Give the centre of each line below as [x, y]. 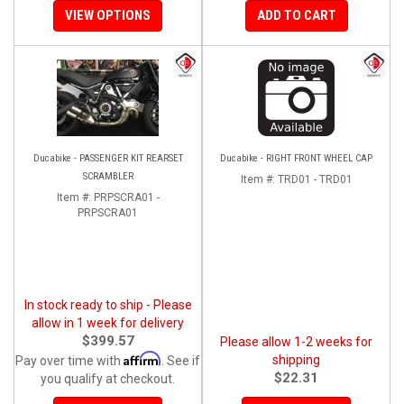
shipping [296, 359]
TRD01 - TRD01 [315, 179]
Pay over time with [69, 360]
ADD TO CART [296, 15]
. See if [181, 360]
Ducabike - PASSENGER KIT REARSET [108, 158]
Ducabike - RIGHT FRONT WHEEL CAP [296, 158]
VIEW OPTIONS [108, 15]
